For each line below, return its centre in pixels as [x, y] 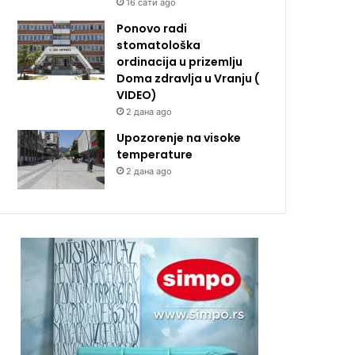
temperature [155, 154]
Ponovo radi [152, 28]
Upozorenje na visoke [179, 137]
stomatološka [159, 45]
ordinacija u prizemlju [180, 61]
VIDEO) [137, 95]
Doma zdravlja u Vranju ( [188, 78]
